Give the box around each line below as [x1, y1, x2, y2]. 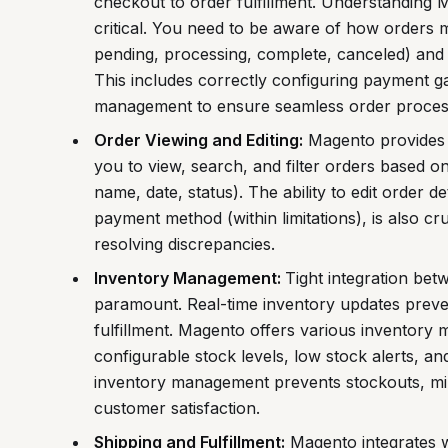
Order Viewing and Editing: [93, 130, 303, 151]
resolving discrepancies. [93, 234, 275, 255]
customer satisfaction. [93, 398, 260, 419]
